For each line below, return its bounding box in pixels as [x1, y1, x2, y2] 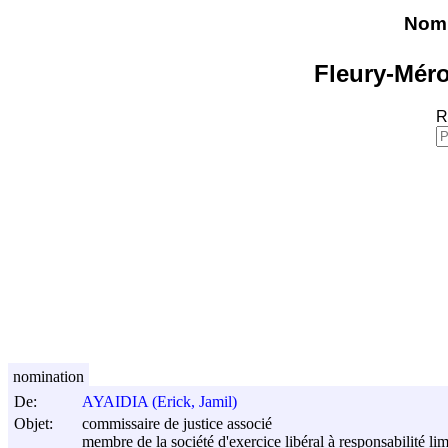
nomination [13, 367, 84, 385]
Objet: [14, 414, 53, 432]
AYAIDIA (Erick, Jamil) [82, 393, 237, 411]
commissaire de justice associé [82, 415, 272, 433]
